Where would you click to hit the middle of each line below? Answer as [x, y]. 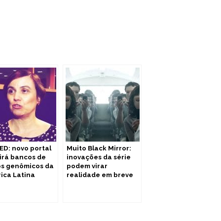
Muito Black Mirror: [99, 148]
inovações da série [99, 157]
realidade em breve [100, 175]
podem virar [87, 166]
